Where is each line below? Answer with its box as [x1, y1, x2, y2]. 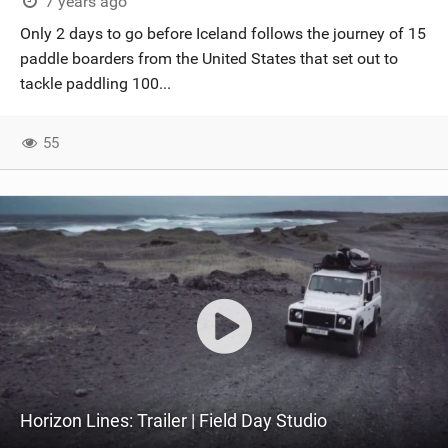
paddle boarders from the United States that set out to [20, 49, 398, 68]
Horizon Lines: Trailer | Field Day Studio [20, 410, 327, 431]
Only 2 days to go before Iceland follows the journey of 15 [20, 24, 426, 43]
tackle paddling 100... [20, 74, 171, 93]
